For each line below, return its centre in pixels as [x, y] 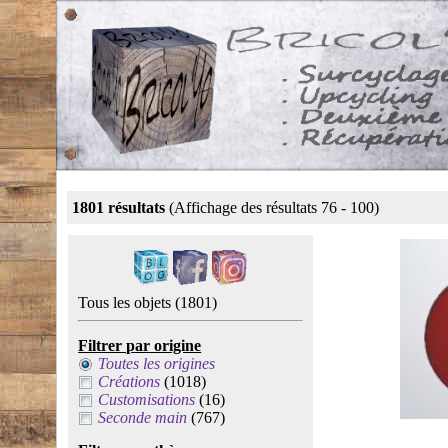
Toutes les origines [157, 363]
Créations [129, 381]
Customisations [147, 399]
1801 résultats [119, 207]
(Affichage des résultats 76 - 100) [272, 207]
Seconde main [143, 417]
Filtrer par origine [140, 345]
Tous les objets [127, 302]
